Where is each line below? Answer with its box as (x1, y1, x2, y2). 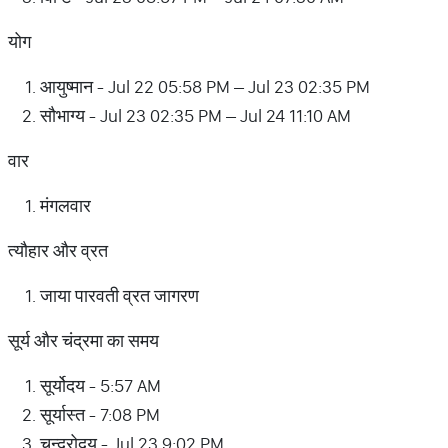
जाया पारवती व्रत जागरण (40, 284, 199, 307)
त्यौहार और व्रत (8, 239, 108, 262)
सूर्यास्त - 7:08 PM (40, 403, 160, 426)
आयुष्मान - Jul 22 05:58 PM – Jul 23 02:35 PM (40, 75, 370, 98)
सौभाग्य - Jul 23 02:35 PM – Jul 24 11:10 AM (40, 104, 351, 127)
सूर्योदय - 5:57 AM (40, 374, 161, 397)
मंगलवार (40, 194, 91, 217)
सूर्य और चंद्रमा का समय (8, 329, 159, 352)
